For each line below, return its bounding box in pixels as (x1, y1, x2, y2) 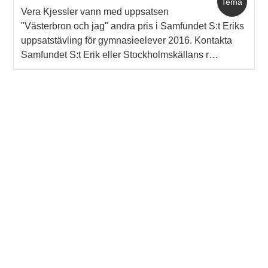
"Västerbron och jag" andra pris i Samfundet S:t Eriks (21, 20, 245, 31)
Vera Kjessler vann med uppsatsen (21, 6, 169, 17)
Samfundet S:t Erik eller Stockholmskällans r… (21, 49, 219, 60)
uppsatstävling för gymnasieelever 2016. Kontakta (21, 35, 233, 45)
